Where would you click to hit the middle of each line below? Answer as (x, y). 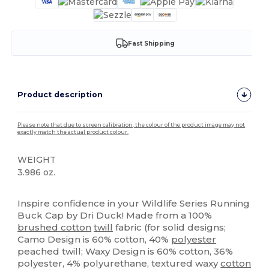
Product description (60, 95)
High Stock (39, 192)
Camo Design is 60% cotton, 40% (95, 240)
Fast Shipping (151, 43)
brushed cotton (55, 228)
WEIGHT (37, 160)
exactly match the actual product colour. (73, 132)
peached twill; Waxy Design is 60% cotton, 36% (125, 252)
